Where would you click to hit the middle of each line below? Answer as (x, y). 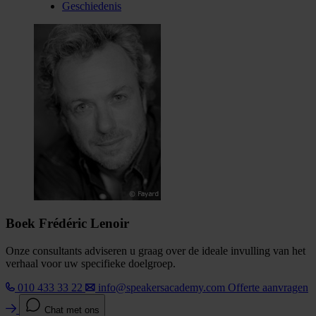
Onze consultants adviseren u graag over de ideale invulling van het (156, 251)
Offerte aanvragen (268, 288)
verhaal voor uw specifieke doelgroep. (91, 264)
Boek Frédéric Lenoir (67, 224)
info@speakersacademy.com (162, 288)
